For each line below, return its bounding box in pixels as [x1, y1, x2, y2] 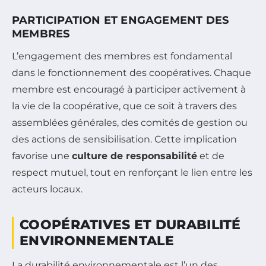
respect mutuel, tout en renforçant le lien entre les [12, 167, 252, 179]
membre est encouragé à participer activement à [12, 84, 246, 96]
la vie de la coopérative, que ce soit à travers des [12, 100, 237, 112]
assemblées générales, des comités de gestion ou [12, 117, 248, 129]
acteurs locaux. [12, 183, 83, 195]
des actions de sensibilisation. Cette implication [12, 134, 237, 145]
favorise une [12, 150, 72, 162]
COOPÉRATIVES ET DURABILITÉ [20, 217, 241, 233]
